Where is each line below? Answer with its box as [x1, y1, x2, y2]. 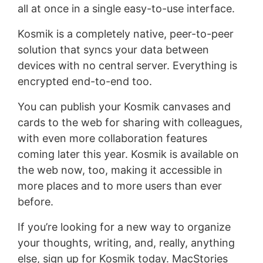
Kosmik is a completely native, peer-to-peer [17, 27, 234, 40]
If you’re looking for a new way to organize [17, 220, 231, 233]
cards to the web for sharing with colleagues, [17, 116, 242, 129]
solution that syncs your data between [17, 43, 209, 56]
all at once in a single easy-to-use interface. [17, 2, 235, 15]
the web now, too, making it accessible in [17, 163, 222, 176]
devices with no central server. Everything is [17, 59, 237, 72]
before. [17, 195, 53, 208]
